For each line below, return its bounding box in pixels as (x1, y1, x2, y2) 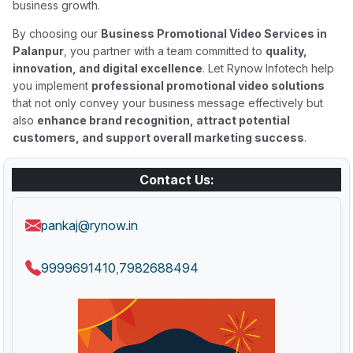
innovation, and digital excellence (13, 61, 203, 75)
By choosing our (13, 27, 102, 40)
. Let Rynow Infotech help (203, 61, 335, 75)
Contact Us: (139, 172, 214, 188)
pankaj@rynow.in (41, 217, 139, 233)
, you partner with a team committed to (64, 44, 266, 58)
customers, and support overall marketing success (13, 131, 305, 144)
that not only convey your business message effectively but (13, 96, 324, 110)
